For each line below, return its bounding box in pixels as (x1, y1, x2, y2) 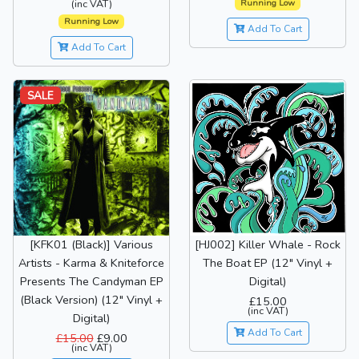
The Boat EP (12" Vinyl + (203, 254, 333, 271)
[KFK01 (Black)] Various (30, 236, 153, 252)
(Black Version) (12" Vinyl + (20, 291, 163, 308)
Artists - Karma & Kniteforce (18, 254, 164, 271)
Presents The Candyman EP (19, 272, 163, 289)
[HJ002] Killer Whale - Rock (195, 236, 341, 252)
